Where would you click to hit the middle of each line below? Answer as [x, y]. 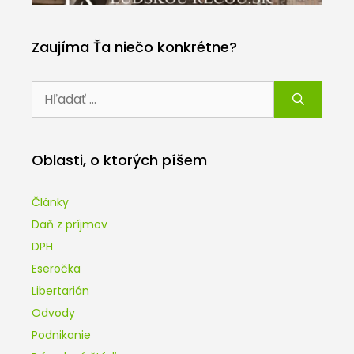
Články [50, 202]
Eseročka [56, 268]
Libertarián [60, 290]
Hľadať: [50, 88]
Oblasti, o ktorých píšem [119, 160]
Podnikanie [61, 335]
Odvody [53, 313]
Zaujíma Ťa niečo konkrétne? [134, 47]
